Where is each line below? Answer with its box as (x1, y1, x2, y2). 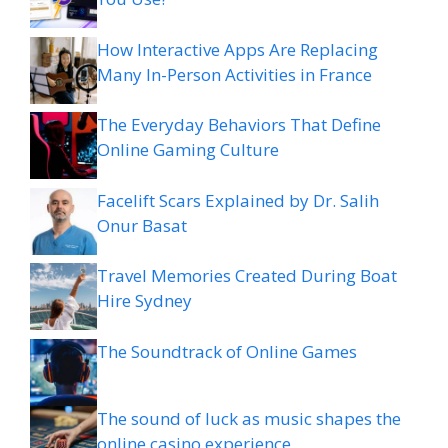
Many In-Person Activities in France (97, 62, 372, 86)
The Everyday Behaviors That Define (97, 113, 381, 136)
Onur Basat (97, 213, 187, 237)
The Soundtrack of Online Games (97, 339, 357, 363)
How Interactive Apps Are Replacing (97, 37, 378, 61)
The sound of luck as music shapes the (97, 406, 401, 430)
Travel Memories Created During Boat (97, 264, 397, 287)
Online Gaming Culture (97, 138, 279, 161)
